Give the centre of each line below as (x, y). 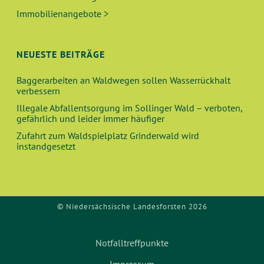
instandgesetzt (46, 146)
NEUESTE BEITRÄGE (61, 54)
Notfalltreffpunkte (132, 243)
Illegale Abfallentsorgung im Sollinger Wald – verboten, (130, 108)
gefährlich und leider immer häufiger (91, 118)
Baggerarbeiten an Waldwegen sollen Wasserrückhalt (124, 80)
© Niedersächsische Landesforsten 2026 (132, 207)
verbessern (39, 91)
